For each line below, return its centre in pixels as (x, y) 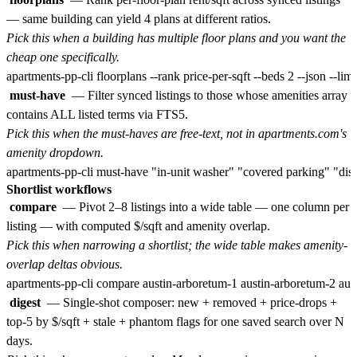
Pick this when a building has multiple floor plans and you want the (176, 37)
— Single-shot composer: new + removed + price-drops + (190, 302)
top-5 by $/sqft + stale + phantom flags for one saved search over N (175, 321)
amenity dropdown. (55, 152)
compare (33, 206)
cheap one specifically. (63, 57)
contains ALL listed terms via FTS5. (97, 114)
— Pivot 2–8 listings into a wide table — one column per (204, 206)
